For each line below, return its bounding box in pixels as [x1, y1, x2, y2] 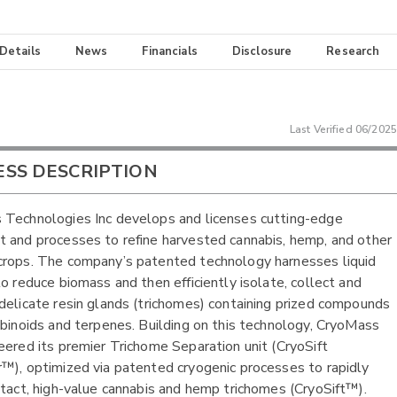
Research [326, 43, 380, 60]
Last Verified [289, 122, 355, 137]
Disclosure [231, 43, 292, 60]
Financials [142, 43, 198, 60]
